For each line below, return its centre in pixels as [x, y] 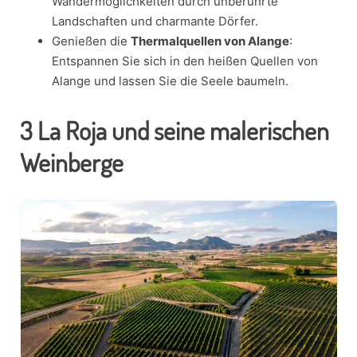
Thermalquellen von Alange [210, 41]
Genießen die [91, 41]
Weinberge [72, 163]
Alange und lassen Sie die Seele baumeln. [170, 81]
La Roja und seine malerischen [181, 131]
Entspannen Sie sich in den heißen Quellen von [185, 61]
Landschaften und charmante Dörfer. [155, 22]
